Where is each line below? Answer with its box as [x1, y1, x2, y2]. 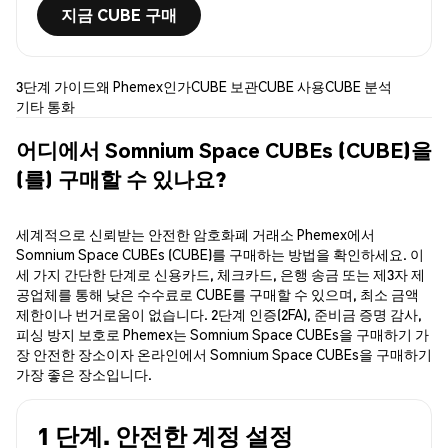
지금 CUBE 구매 [61, 4, 177, 26]
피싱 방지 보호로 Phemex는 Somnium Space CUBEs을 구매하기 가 [16, 325, 429, 344]
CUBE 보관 [191, 77, 258, 96]
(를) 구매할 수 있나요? [16, 164, 226, 192]
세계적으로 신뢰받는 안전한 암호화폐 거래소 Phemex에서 [16, 225, 375, 244]
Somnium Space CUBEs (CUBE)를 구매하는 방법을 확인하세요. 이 [16, 245, 424, 264]
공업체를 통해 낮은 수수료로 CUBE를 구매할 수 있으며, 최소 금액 [16, 285, 419, 304]
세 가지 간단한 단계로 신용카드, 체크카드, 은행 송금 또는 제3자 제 [16, 265, 425, 284]
